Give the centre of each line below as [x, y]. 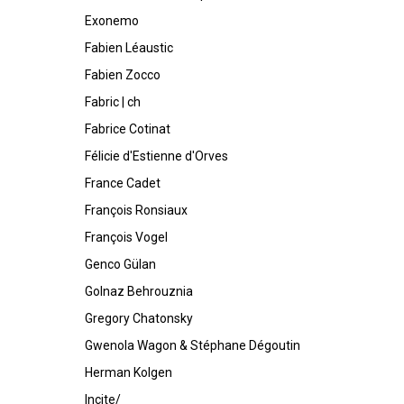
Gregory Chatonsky [139, 318]
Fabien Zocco [123, 75]
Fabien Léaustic [129, 48]
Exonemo [112, 21]
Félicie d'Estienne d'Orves [156, 156]
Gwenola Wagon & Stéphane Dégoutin [193, 345]
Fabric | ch [113, 102]
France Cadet [123, 183]
